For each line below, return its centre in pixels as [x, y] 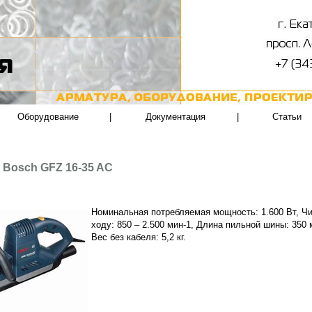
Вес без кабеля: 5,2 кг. [139, 237]
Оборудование [48, 117]
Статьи [287, 117]
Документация [175, 117]
